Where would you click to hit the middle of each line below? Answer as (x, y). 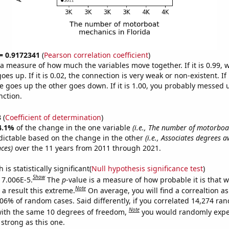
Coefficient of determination (53, 117)
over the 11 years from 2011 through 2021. (87, 148)
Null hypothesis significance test (147, 168)
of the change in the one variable (74, 127)
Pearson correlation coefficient (96, 55)
